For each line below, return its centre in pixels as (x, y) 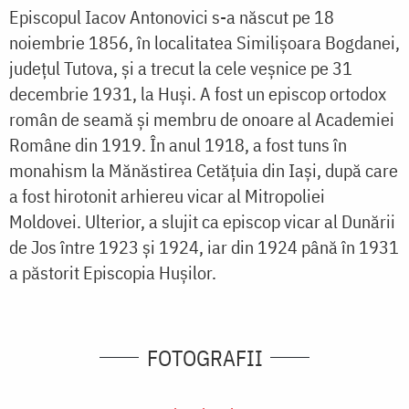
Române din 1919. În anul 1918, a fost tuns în (178, 144)
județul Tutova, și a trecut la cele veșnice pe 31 (181, 68)
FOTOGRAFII (204, 357)
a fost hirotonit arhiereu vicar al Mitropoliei (167, 195)
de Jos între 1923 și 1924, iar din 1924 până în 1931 (204, 246)
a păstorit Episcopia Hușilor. (113, 272)
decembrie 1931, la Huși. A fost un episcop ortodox (198, 93)
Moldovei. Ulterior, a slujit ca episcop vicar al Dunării (202, 221)
